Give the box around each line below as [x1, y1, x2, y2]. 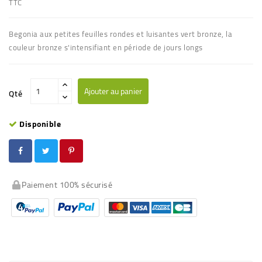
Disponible [17, 116, 61, 132]
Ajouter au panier [84, 84, 142, 99]
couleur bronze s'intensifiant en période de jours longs [9, 40, 203, 54]
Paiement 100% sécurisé [22, 177, 112, 192]
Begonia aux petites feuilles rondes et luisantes [9, 27, 181, 41]
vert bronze [180, 27, 222, 41]
